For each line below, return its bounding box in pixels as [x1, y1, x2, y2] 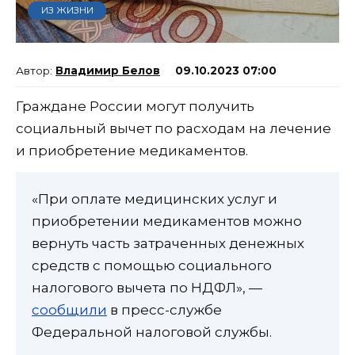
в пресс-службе [107, 302, 222, 319]
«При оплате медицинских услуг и [32, 191, 277, 208]
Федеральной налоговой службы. [32, 324, 272, 341]
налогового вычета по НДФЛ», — [32, 280, 262, 296]
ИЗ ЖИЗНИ [40, 4, 94, 17]
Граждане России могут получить [16, 98, 254, 115]
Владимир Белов [55, 64, 160, 78]
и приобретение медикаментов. [16, 143, 248, 159]
